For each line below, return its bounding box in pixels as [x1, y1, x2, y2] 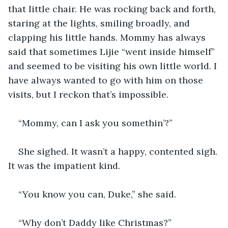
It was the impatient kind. [8, 159, 120, 172]
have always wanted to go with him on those [8, 74, 206, 86]
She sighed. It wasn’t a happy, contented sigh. [18, 145, 220, 157]
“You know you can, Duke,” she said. [18, 188, 179, 200]
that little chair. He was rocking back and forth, [8, 3, 218, 15]
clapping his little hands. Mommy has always [8, 31, 208, 43]
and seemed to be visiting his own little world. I [8, 60, 219, 72]
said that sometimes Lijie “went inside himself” [8, 45, 217, 58]
